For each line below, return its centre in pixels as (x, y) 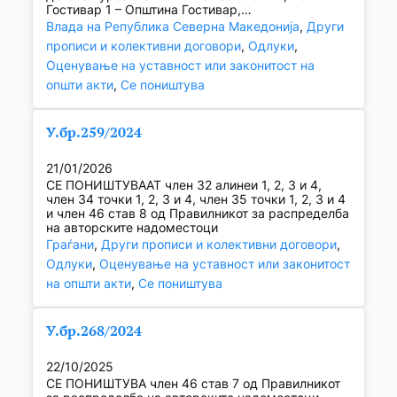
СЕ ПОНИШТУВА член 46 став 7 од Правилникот (193, 384)
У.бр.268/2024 (93, 331)
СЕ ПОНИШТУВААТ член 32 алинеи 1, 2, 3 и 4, (183, 185)
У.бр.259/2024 (93, 132)
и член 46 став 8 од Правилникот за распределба (197, 214)
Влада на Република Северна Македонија (172, 27)
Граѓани (70, 245)
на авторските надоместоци (132, 228)
